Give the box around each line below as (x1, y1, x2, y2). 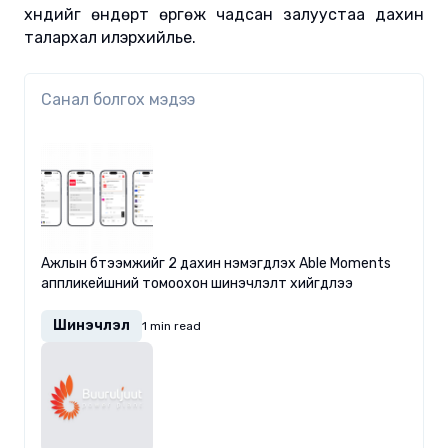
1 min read (142, 319, 201, 334)
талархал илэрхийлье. (24, 28, 196, 48)
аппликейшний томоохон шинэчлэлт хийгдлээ (41, 275, 353, 293)
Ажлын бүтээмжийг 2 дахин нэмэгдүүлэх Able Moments (41, 255, 391, 273)
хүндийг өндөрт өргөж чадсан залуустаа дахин (24, 5, 424, 25)
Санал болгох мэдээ (41, 90, 195, 110)
